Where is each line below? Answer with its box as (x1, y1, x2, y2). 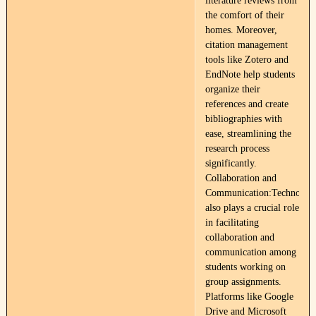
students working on (205, 262, 286, 272)
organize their (205, 84, 260, 95)
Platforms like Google (205, 291, 293, 302)
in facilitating (205, 217, 259, 228)
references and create (205, 99, 288, 109)
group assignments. (205, 276, 281, 287)
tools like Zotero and (205, 54, 288, 65)
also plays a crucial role (205, 202, 299, 213)
